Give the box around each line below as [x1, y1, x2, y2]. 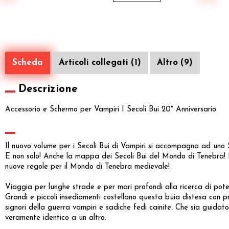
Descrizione [18, 84, 78, 95]
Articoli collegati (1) [59, 58, 141, 67]
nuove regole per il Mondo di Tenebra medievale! [5, 163, 170, 171]
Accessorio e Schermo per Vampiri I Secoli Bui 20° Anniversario [5, 106, 216, 114]
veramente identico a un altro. [5, 214, 106, 222]
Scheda [12, 58, 43, 67]
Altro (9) [157, 58, 193, 67]
